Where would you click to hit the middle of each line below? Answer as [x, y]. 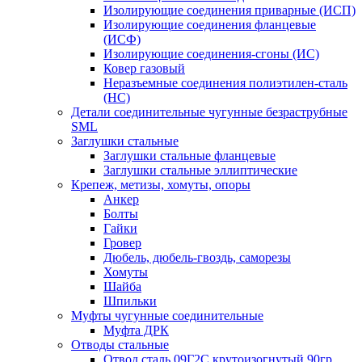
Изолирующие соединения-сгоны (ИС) [211, 54]
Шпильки [130, 301]
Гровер [122, 243]
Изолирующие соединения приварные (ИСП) [229, 10]
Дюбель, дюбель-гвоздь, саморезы [197, 257]
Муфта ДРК [136, 330]
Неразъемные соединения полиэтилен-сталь [225, 83]
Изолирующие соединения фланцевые [210, 25]
